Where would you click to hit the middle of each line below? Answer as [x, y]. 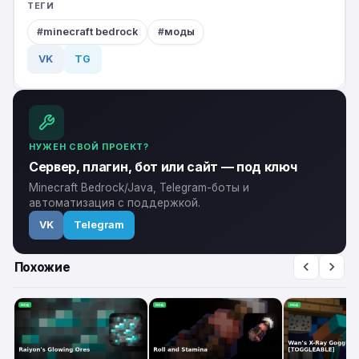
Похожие [42, 267]
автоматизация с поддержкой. [115, 202]
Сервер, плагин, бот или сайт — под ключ [163, 166]
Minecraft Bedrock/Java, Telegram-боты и [139, 187]
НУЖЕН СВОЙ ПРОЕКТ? [89, 146]
